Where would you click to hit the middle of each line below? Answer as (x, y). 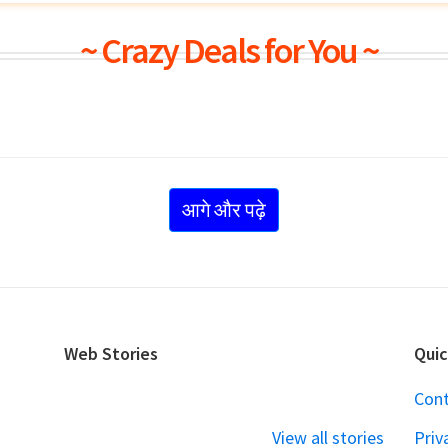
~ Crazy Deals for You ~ (229, 50)
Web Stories (111, 353)
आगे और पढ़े (224, 209)
